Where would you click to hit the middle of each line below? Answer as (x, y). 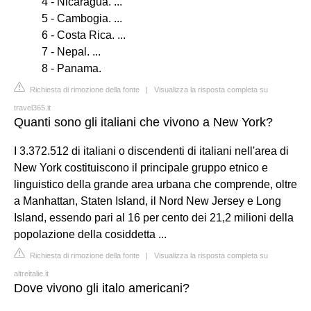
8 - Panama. (72, 68)
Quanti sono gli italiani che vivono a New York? (143, 122)
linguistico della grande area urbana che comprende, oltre (155, 184)
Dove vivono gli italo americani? (102, 288)
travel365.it (32, 107)
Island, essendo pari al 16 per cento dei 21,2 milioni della (154, 217)
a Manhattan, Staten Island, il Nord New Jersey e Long (148, 201)
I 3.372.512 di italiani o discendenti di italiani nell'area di (151, 151)
